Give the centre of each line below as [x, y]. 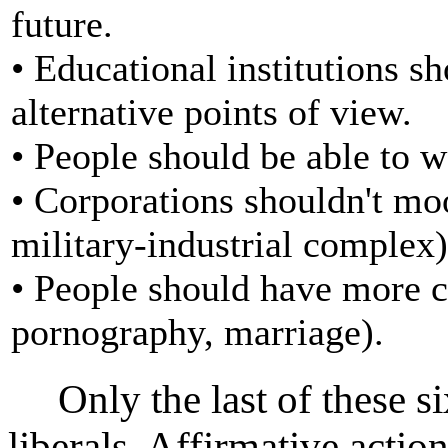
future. [62, 23]
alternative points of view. [211, 111]
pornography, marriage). [197, 331]
